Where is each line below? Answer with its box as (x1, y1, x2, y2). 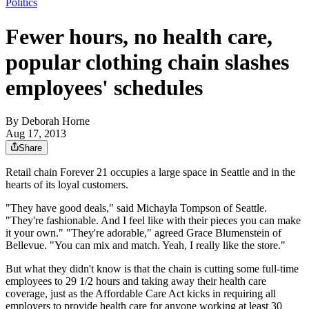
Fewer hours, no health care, (6, 23, 272, 49)
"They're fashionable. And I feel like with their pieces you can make (6, 215, 301, 227)
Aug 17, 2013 (6, 128, 66, 140)
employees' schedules (6, 74, 203, 100)
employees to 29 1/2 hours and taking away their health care (6, 275, 266, 288)
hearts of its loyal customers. (6, 179, 128, 191)
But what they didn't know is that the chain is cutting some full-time (6, 263, 299, 275)
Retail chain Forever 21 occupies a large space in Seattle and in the (6, 166, 295, 179)
